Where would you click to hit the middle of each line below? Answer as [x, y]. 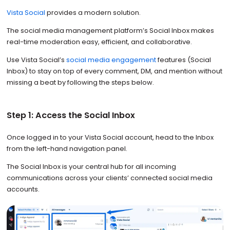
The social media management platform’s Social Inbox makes [110, 31]
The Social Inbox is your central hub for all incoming [91, 167]
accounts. [23, 189]
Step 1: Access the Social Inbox [71, 115]
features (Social [183, 60]
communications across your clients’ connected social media [109, 178]
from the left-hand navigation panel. [68, 149]
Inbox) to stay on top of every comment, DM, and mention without [114, 71]
